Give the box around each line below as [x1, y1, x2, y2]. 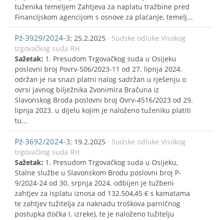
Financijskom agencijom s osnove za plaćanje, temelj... [15, 12, 193, 22]
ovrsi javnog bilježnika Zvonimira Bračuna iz [15, 84, 159, 94]
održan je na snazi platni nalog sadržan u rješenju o [15, 74, 186, 84]
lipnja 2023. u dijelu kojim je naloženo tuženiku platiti [15, 105, 191, 115]
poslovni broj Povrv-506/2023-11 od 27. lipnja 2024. [15, 64, 182, 74]
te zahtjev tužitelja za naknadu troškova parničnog [15, 198, 180, 208]
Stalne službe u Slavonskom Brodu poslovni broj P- [15, 167, 181, 177]
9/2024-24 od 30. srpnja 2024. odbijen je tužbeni [15, 178, 174, 188]
